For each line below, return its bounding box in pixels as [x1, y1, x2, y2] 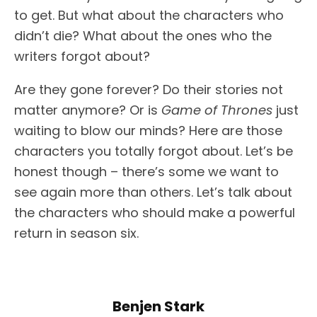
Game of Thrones [161, 101, 272, 119]
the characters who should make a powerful [14, 204, 295, 221]
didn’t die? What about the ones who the [14, 27, 272, 45]
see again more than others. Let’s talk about [14, 183, 292, 201]
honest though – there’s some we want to [14, 163, 279, 180]
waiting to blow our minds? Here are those [14, 122, 282, 139]
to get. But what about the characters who [14, 6, 284, 24]
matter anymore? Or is [14, 101, 161, 119]
